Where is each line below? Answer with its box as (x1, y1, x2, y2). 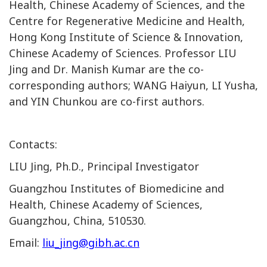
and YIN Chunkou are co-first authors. (9, 94, 204, 109)
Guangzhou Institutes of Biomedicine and (9, 181, 224, 196)
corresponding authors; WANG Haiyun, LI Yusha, (9, 78, 258, 93)
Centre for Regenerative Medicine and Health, (9, 14, 245, 29)
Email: (9, 235, 42, 250)
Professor (164, 46, 218, 61)
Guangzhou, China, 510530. (9, 213, 146, 228)
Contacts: (9, 137, 57, 152)
